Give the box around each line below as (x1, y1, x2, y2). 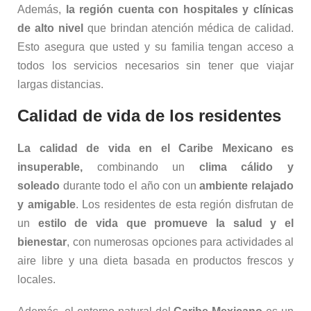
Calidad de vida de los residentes (17, 106, 281, 126)
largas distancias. (17, 78, 103, 91)
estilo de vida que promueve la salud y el (37, 217, 294, 230)
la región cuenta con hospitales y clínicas (61, 3, 294, 16)
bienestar (17, 236, 67, 249)
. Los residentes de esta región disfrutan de (75, 199, 294, 211)
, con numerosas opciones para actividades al (67, 236, 294, 249)
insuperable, (17, 161, 83, 174)
